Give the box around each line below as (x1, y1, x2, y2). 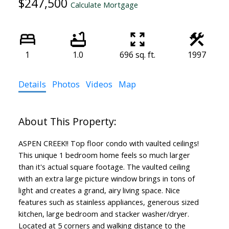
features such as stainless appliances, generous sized (18, 196, 199, 207)
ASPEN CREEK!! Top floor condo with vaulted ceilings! (18, 138, 199, 148)
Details (18, 78, 46, 90)
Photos (52, 78, 80, 90)
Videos (85, 78, 112, 90)
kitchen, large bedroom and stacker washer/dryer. (18, 208, 189, 219)
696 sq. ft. (119, 49, 155, 60)
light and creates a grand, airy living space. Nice (18, 185, 180, 195)
